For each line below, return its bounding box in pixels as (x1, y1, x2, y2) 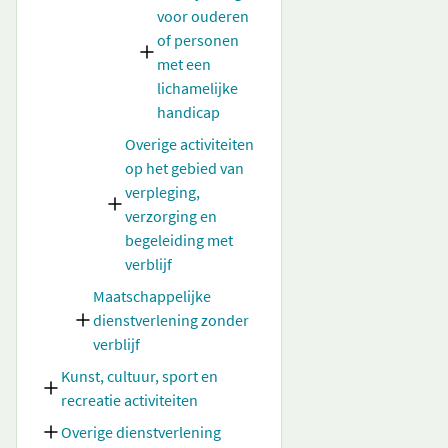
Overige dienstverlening (61, 422, 221, 442)
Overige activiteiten (125, 134, 254, 154)
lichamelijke (157, 78, 238, 98)
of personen (157, 30, 239, 50)
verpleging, (125, 182, 200, 202)
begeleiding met (125, 230, 233, 250)
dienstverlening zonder (93, 310, 249, 330)
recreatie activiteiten (61, 390, 198, 410)
